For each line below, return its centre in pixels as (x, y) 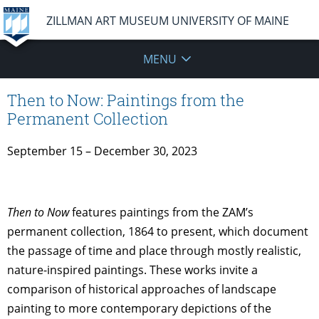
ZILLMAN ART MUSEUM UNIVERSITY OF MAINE (168, 20)
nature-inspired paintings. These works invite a (132, 270)
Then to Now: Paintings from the (126, 100)
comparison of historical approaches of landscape (142, 289)
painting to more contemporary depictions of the (139, 308)
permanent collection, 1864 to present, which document (158, 231)
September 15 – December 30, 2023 (102, 151)
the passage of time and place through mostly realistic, (154, 250)
